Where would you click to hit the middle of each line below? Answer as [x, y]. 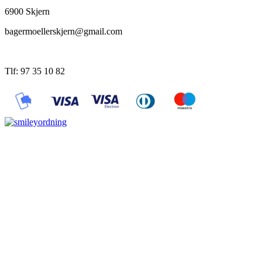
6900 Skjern [27, 11]
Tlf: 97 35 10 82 [35, 71]
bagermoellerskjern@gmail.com [63, 31]
